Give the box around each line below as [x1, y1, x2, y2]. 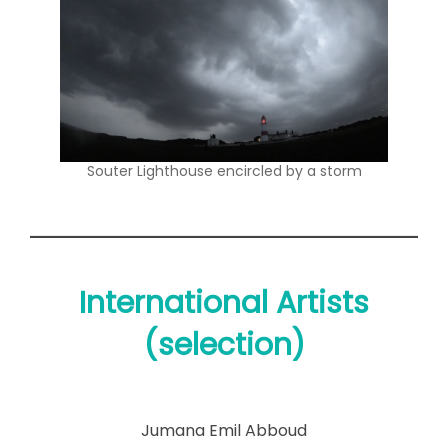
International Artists [79, 281, 369, 324]
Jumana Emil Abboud [141, 418, 307, 442]
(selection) [143, 323, 305, 366]
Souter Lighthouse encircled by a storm [86, 161, 362, 182]
